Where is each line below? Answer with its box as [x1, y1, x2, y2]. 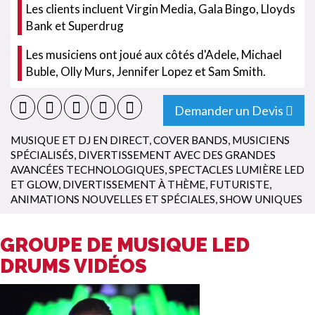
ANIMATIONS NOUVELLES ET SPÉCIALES [11, 193, 215, 205]
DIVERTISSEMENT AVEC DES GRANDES [78, 148, 276, 161]
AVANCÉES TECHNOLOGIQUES [11, 163, 165, 176]
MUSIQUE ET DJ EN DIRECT [11, 134, 149, 146]
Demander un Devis [174, 103, 283, 118]
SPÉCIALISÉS [11, 148, 74, 161]
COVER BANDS [153, 134, 228, 146]
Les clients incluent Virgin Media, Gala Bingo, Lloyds [26, 1, 295, 16]
